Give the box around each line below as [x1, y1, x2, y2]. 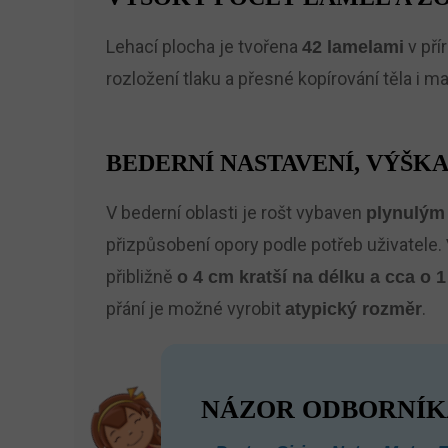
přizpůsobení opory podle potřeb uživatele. [105, 234, 446, 255]
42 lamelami [301, 37, 404, 57]
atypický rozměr [284, 299, 422, 319]
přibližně [105, 266, 177, 287]
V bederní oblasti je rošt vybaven [105, 202, 366, 223]
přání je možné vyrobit [105, 298, 285, 319]
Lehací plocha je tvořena [105, 36, 302, 57]
